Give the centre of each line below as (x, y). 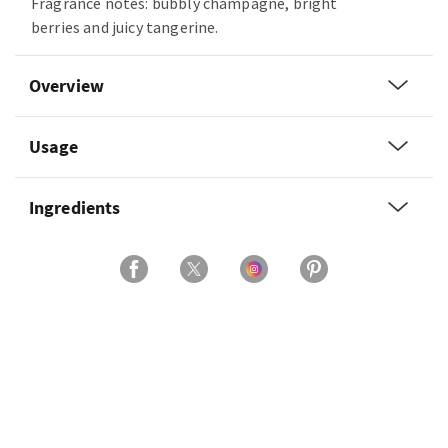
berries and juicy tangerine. (125, 27)
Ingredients (75, 207)
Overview (66, 85)
